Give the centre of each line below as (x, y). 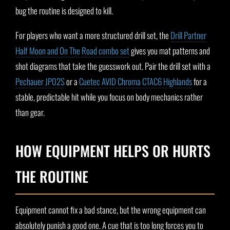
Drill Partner (188, 35)
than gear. (30, 112)
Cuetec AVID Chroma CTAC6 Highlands (136, 82)
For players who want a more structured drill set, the (93, 35)
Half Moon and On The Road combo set (72, 51)
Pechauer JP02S (40, 82)
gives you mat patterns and (170, 51)
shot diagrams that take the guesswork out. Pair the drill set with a (113, 66)
